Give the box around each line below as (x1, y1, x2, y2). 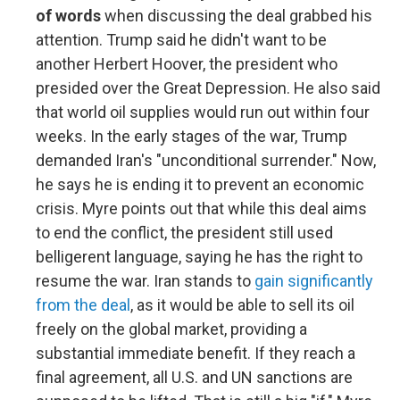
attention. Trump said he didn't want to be (36, 30, 327, 50)
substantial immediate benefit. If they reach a (36, 344, 355, 363)
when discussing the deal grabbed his (101, 6, 372, 26)
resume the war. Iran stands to (36, 271, 254, 291)
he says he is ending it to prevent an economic (36, 175, 364, 195)
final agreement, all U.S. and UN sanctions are (36, 368, 353, 387)
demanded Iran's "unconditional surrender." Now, (36, 151, 376, 171)
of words (36, 6, 101, 26)
